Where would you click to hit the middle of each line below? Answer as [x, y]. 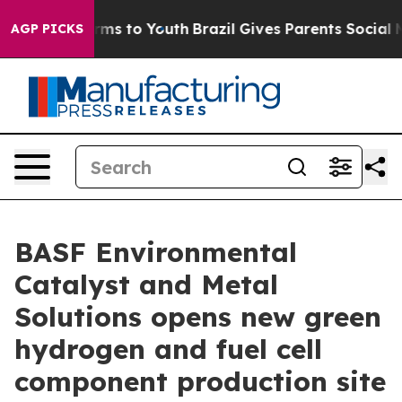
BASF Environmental [156, 252]
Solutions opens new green [198, 317]
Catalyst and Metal [146, 284]
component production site [200, 381]
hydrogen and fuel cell [168, 349]
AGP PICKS [47, 29]
